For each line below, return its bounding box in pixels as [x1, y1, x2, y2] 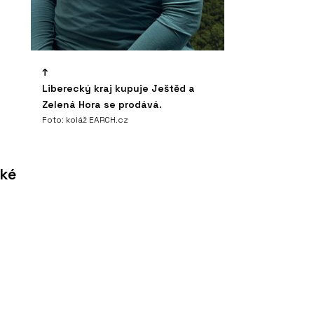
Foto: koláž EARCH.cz [42, 114, 128, 125]
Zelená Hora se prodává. [42, 97, 162, 111]
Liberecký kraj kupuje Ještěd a [42, 81, 195, 95]
